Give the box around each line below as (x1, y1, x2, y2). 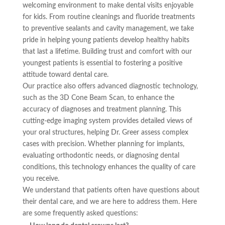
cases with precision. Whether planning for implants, (22, 140, 184, 148)
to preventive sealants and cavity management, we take (22, 25, 194, 32)
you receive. (22, 175, 59, 182)
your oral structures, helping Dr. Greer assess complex (22, 129, 188, 136)
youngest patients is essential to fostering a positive (22, 59, 182, 67)
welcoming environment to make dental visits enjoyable (22, 2, 193, 9)
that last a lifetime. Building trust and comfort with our (22, 48, 192, 55)
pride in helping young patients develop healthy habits (22, 36, 189, 44)
